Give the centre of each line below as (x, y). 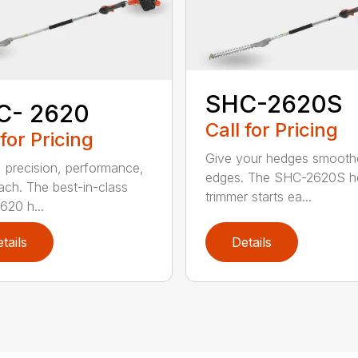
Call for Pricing (271, 130)
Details (251, 243)
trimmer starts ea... (258, 197)
